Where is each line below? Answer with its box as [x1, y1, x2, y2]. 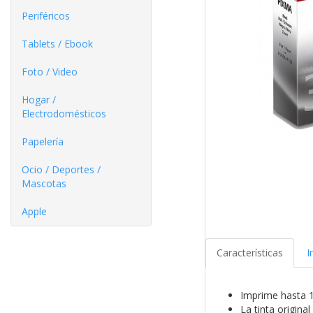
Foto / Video [22, 65, 78, 78]
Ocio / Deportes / [22, 163, 101, 176]
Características [216, 246, 283, 260]
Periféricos [22, 9, 70, 22]
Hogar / [22, 93, 56, 106]
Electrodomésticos [22, 107, 106, 120]
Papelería [22, 135, 64, 148]
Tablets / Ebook [22, 37, 93, 50]
